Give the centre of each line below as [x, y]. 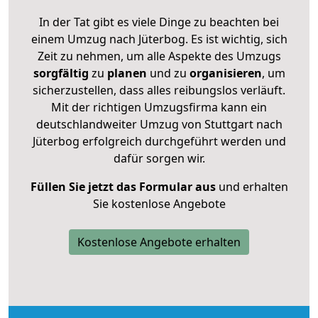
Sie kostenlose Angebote [159, 203]
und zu [166, 73]
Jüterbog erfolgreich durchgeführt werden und [159, 141]
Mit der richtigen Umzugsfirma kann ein [159, 107]
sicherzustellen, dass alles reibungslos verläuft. [159, 90]
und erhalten [252, 186]
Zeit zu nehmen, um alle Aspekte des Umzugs [159, 56]
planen [127, 73]
